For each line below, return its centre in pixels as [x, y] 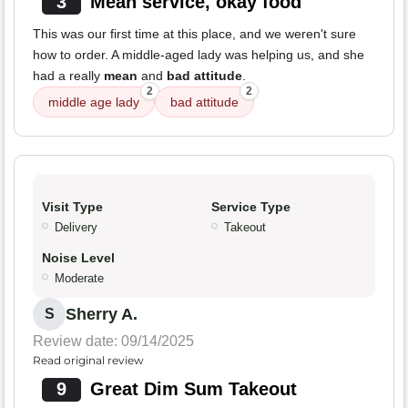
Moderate [79, 279]
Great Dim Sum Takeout [193, 389]
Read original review [88, 361]
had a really [68, 76]
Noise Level [78, 258]
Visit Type [72, 207]
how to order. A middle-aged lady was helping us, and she [199, 55]
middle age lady [94, 102]
